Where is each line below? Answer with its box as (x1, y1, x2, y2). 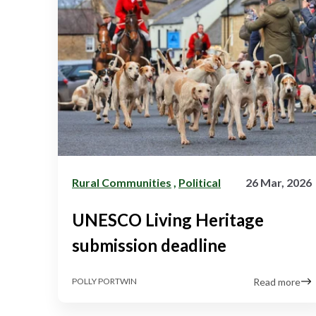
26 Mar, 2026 (245, 175, 312, 189)
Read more (253, 275, 300, 288)
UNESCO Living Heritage (72, 209, 264, 230)
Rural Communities (72, 175, 171, 189)
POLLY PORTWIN (72, 276, 137, 287)
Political (178, 175, 221, 189)
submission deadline (72, 234, 226, 255)
